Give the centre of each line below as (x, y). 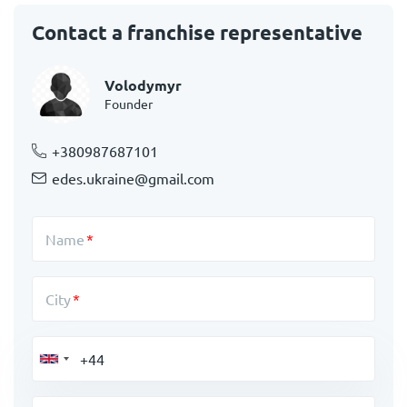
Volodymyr (143, 84)
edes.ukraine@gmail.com (133, 178)
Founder (129, 103)
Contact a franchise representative (197, 32)
